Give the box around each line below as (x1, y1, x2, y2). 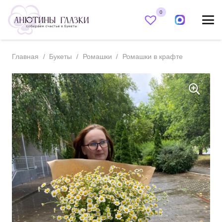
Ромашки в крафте (122, 53, 183, 60)
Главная (12, 53, 39, 60)
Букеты (49, 53, 72, 60)
